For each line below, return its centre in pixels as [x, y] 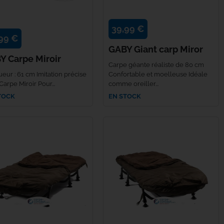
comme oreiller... [133, 83]
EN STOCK [125, 96]
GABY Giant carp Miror [156, 49]
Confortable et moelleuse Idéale [158, 74]
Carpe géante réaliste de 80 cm [156, 64]
